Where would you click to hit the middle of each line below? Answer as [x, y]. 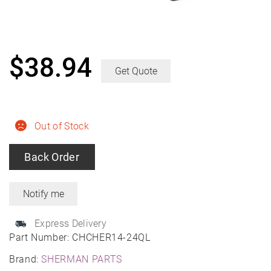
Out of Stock [62, 126]
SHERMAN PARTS [82, 260]
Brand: [25, 260]
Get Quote [136, 71]
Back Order [52, 157]
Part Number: [41, 238]
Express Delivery [71, 224]
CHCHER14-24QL [111, 238]
